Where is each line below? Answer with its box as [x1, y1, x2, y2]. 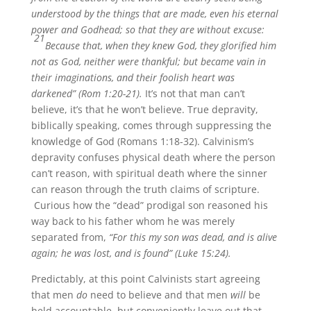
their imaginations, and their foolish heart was [31, 71, 235, 85]
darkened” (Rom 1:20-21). [31, 87, 142, 101]
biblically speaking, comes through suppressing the [31, 119, 271, 133]
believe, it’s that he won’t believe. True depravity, [31, 103, 258, 117]
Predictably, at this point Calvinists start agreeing [31, 272, 260, 286]
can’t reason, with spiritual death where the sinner [31, 167, 267, 180]
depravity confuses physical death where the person [31, 151, 276, 165]
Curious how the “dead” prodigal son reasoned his [31, 199, 268, 212]
